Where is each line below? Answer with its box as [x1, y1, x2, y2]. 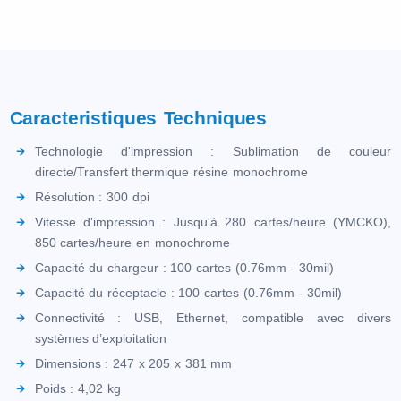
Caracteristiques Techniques [9, 107, 268, 129]
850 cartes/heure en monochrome [34, 235, 230, 251]
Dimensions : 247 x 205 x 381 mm [34, 356, 233, 371]
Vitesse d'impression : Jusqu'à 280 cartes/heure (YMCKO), [34, 215, 392, 230]
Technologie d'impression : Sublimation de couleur [34, 144, 392, 159]
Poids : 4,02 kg [34, 381, 121, 397]
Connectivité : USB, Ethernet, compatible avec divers [34, 311, 392, 326]
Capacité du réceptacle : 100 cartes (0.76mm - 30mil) [34, 286, 343, 301]
